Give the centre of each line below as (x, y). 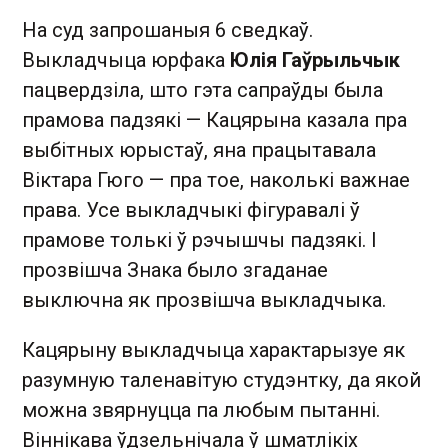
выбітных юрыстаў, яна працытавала (199, 150)
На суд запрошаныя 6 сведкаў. (167, 30)
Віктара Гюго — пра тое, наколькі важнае (216, 180)
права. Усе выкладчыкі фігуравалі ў (191, 210)
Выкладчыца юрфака (126, 60)
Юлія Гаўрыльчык (315, 60)
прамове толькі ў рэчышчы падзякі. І (199, 240)
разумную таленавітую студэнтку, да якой (221, 380)
